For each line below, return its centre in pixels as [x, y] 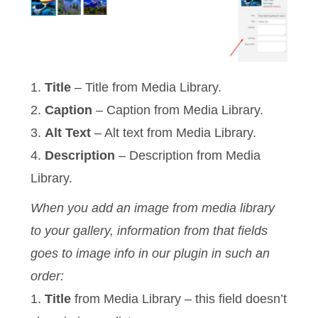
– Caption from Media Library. [178, 110]
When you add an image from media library [153, 208]
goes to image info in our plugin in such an [150, 253]
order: [48, 276]
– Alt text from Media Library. [174, 132]
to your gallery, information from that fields [149, 230]
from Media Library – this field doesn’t [179, 298]
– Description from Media [188, 155]
